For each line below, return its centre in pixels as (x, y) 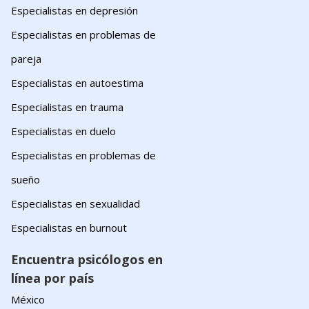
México (28, 299)
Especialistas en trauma (67, 107)
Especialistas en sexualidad (76, 203)
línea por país (52, 278)
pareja (26, 59)
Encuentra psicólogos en (87, 259)
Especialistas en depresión (74, 10)
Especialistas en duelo (63, 131)
